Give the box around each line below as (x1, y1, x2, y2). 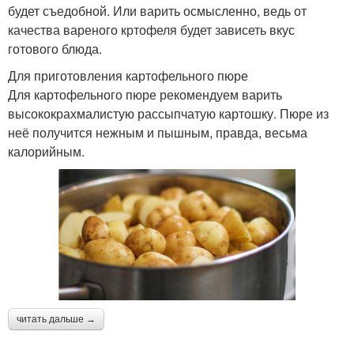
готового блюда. (8, 40, 102, 58)
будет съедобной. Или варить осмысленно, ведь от (8, 2, 307, 20)
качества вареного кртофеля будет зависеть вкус (8, 21, 295, 39)
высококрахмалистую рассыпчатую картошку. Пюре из (8, 104, 329, 122)
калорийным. (8, 142, 85, 160)
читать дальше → (17, 313, 96, 325)
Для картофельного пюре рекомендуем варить (8, 85, 282, 104)
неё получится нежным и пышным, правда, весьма (8, 123, 307, 141)
